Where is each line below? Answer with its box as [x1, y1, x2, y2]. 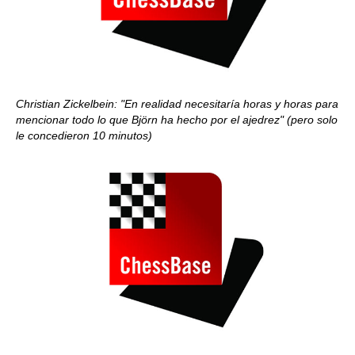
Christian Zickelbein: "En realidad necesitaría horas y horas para [16, 97, 338, 110]
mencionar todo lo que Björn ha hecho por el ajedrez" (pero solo [16, 113, 338, 126]
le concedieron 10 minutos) [16, 129, 152, 142]
